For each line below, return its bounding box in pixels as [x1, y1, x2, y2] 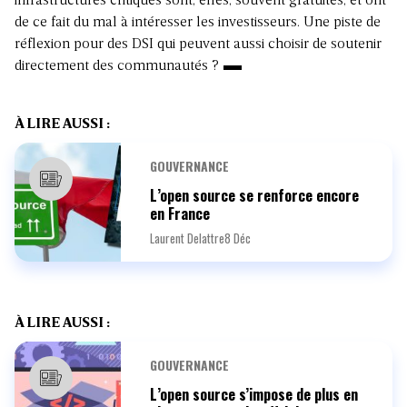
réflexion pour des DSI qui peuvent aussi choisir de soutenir [15, 37, 382, 53]
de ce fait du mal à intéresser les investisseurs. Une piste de [15, 15, 381, 31]
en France [150, 203, 211, 225]
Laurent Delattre [150, 229, 225, 248]
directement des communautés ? [15, 59, 219, 74]
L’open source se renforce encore [150, 184, 360, 207]
